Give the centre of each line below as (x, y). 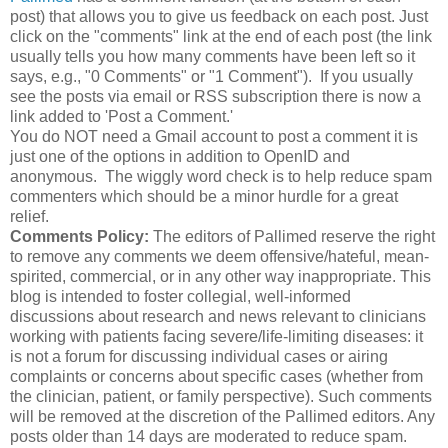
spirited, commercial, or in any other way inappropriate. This (220, 277)
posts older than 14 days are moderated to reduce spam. (208, 437)
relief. (29, 217)
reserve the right (376, 237)
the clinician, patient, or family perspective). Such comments (221, 397)
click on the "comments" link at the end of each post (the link (221, 37)
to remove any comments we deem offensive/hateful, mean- (219, 257)
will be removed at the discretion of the (147, 417)
